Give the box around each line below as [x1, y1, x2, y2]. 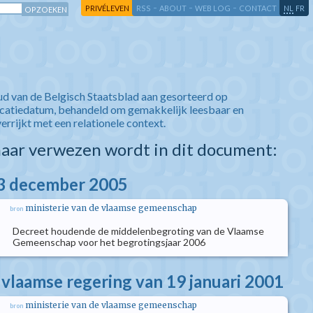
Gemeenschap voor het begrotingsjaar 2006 [13, 236, 205, 248]
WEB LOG [195, 3, 231, 13]
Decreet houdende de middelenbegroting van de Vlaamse [13, 225, 264, 237]
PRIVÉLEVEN [85, 3, 129, 13]
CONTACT [239, 3, 277, 13]
